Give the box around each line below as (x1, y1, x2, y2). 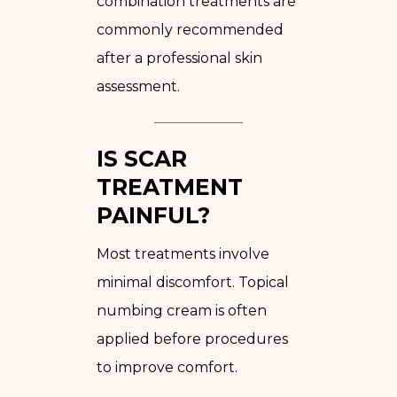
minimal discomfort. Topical (97, 273, 289, 291)
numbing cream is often (97, 301, 267, 319)
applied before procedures (97, 330, 288, 347)
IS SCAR (97, 144, 187, 172)
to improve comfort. (97, 358, 237, 376)
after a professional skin (97, 49, 262, 66)
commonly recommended (97, 20, 284, 38)
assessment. (97, 77, 180, 95)
